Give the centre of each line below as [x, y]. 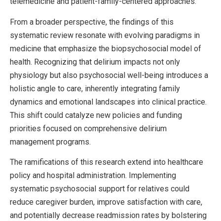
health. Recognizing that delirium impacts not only [95, 62]
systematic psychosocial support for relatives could [100, 189]
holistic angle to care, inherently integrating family [95, 88]
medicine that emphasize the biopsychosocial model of [106, 48]
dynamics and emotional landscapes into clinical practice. [108, 102]
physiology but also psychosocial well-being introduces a [109, 75]
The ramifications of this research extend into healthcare [107, 162]
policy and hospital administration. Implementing [93, 176]
